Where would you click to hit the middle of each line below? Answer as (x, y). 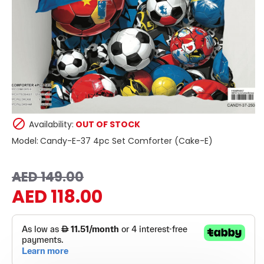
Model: (25, 141)
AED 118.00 (57, 197)
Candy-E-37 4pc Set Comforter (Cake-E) (126, 141)
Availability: (51, 124)
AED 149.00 (48, 177)
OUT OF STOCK (108, 124)
